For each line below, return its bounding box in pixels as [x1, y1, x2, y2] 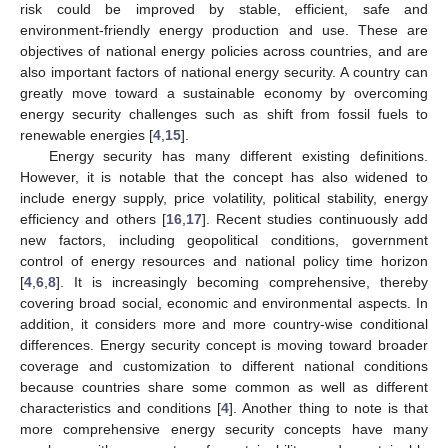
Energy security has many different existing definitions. [48, 148, 428, 164]
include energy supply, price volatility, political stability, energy [20, 190, 428, 206]
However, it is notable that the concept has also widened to [20, 169, 428, 185]
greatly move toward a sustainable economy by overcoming [20, 85, 428, 101]
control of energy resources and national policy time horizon [20, 253, 428, 269]
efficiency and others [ [20, 211, 166, 227]
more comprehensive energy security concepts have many [20, 421, 428, 437]
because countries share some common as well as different [20, 379, 428, 395]
